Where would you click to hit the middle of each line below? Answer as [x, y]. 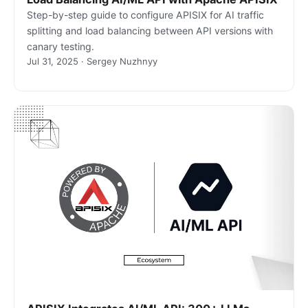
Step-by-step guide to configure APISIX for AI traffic [145, 15]
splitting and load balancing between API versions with [150, 31]
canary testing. [60, 47]
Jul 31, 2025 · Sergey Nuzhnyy [92, 62]
